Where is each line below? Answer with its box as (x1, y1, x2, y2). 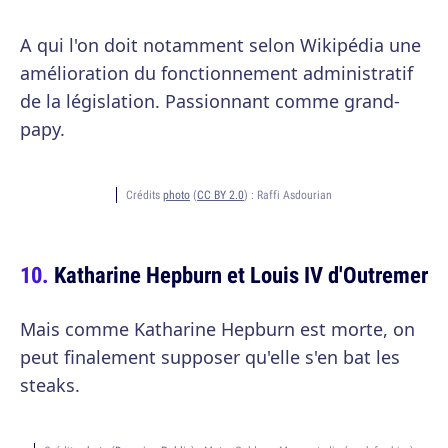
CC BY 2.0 (197, 187, 244, 202)
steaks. (20, 373, 80, 397)
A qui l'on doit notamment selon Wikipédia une (20, 33, 421, 57)
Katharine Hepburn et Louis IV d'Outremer (54, 259, 428, 290)
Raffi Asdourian (257, 187, 332, 202)
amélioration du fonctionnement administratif (20, 61, 413, 85)
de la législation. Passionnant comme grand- (20, 89, 400, 113)
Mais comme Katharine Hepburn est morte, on (20, 317, 415, 341)
